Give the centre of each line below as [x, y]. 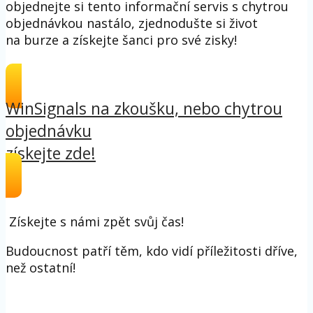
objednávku [49, 131]
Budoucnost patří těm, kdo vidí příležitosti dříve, [152, 251]
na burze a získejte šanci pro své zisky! [121, 40]
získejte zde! [51, 153]
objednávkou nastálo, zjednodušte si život [132, 23]
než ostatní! [41, 268]
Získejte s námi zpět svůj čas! [96, 222]
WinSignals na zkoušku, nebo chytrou [144, 109]
